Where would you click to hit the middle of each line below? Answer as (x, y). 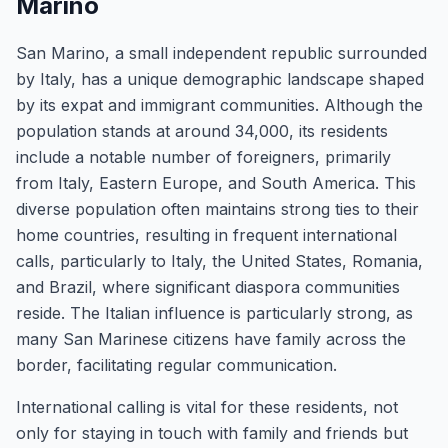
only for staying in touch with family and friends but (212, 433)
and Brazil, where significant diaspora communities (208, 287)
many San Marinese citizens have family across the (211, 339)
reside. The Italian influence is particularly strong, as (214, 313)
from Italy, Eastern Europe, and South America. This (216, 183)
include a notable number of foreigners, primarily (203, 157)
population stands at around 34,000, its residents (202, 131)
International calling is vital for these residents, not (207, 407)
